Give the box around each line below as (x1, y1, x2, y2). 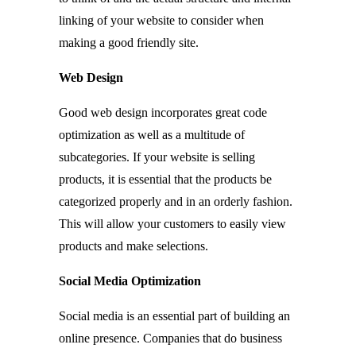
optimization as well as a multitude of (59, 128, 245, 141)
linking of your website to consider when (59, 14, 264, 27)
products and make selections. (59, 239, 208, 253)
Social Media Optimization (59, 274, 201, 288)
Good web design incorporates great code (59, 106, 267, 119)
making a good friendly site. (59, 36, 199, 49)
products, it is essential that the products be (59, 172, 272, 186)
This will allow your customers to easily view (59, 217, 286, 230)
